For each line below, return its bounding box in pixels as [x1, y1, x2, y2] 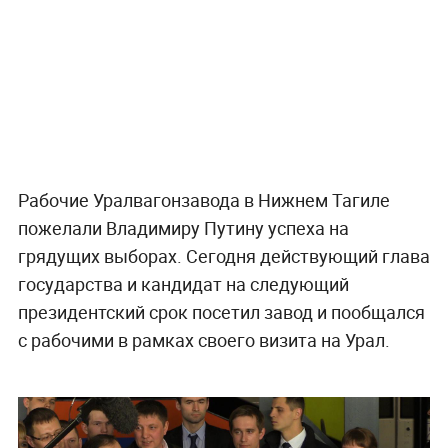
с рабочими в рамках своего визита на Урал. [17, 327, 390, 352]
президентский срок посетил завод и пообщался [17, 299, 425, 324]
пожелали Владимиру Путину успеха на [17, 215, 349, 240]
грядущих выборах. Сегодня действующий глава [17, 243, 430, 268]
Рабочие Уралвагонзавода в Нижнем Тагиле [17, 187, 390, 212]
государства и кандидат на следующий [17, 271, 349, 296]
